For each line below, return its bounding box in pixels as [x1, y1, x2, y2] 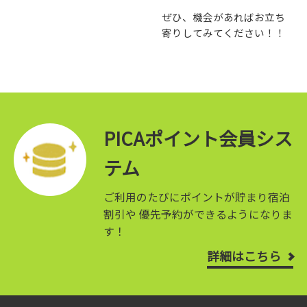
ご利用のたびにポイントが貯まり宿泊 [103, 188, 290, 205]
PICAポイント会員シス [103, 124, 293, 151]
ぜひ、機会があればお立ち [162, 9, 286, 24]
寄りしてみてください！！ [162, 25, 286, 40]
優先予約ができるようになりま [136, 206, 293, 222]
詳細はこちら [207, 246, 282, 265]
